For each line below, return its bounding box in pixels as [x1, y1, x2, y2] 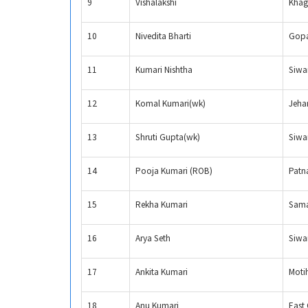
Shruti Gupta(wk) [135, 131, 200, 144]
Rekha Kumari [135, 199, 188, 211]
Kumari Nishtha [135, 64, 192, 76]
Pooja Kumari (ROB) [135, 165, 212, 177]
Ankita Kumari [135, 266, 188, 278]
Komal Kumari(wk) [135, 98, 206, 110]
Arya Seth [135, 232, 170, 245]
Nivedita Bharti [135, 30, 191, 43]
